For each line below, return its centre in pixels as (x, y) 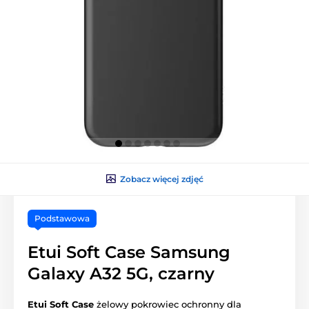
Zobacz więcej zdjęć (161, 179)
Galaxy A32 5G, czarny (121, 273)
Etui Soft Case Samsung (129, 252)
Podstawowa (62, 218)
